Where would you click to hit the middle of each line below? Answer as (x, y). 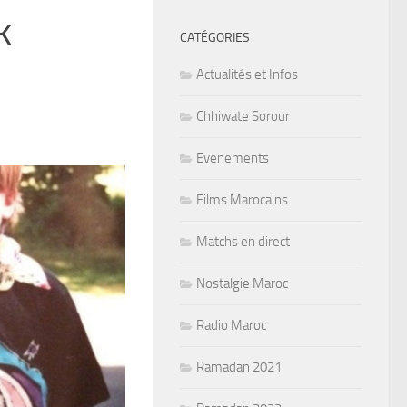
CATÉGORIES (215, 37)
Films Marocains (242, 199)
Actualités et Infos (247, 74)
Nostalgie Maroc (242, 283)
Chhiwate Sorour (243, 116)
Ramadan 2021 (239, 367)
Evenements (233, 158)
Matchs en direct (243, 241)
